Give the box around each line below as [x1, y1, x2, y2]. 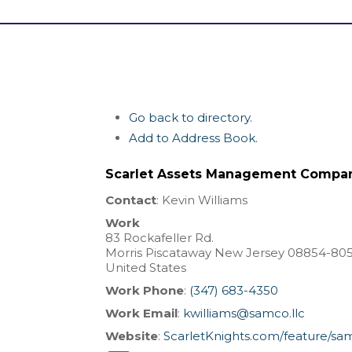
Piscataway [145, 245, 212, 261]
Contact [105, 192, 157, 208]
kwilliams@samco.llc [183, 306, 306, 321]
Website [105, 328, 159, 344]
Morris [105, 245, 143, 261]
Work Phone [105, 283, 185, 299]
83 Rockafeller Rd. [105, 230, 214, 246]
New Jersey [214, 245, 285, 261]
